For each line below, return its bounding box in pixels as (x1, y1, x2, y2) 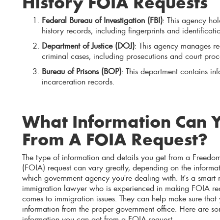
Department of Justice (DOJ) (42, 40, 135, 51)
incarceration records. (42, 76, 114, 87)
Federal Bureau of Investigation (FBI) (42, 14, 163, 26)
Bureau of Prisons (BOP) (42, 65, 121, 77)
